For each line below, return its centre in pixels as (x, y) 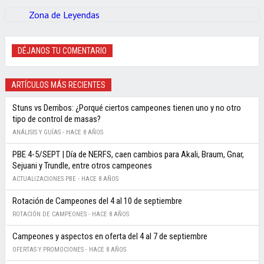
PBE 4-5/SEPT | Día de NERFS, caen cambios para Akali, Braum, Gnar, (128, 155)
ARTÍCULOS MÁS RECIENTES (58, 85)
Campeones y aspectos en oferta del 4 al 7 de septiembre (110, 237)
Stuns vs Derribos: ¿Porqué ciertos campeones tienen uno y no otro (126, 108)
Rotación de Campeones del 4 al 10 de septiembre (97, 201)
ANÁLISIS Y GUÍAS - (39, 133)
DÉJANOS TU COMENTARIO (62, 51)
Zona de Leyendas (64, 15)
